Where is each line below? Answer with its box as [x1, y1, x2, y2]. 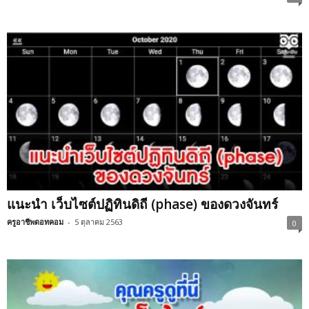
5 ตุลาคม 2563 [74, 216, 123, 227]
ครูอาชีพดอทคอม [7, 216, 63, 227]
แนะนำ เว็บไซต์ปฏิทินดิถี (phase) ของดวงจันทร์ [7, 195, 278, 213]
